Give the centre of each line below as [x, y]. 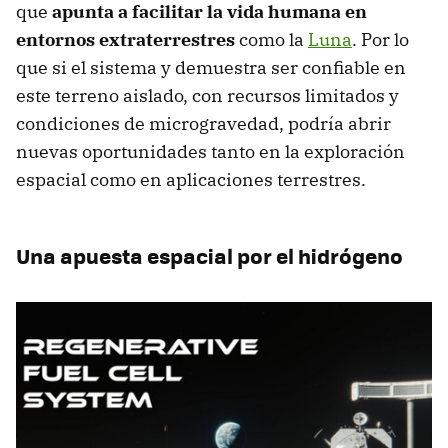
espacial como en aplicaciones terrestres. [191, 179]
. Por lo [380, 39]
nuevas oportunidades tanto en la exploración [210, 151]
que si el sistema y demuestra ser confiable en [211, 67]
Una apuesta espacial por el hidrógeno [209, 255]
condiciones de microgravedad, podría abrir [203, 123]
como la [273, 39]
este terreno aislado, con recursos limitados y [207, 95]
